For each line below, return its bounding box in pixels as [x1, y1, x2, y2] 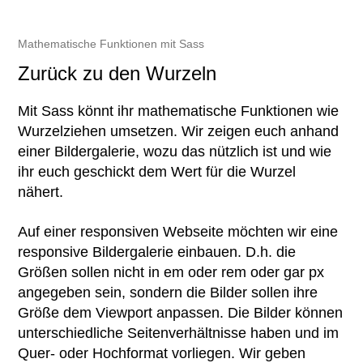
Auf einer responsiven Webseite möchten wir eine [18, 224, 339, 240]
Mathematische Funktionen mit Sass [18, 37, 205, 50]
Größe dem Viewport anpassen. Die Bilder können [18, 305, 344, 321]
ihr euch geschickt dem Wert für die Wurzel [18, 164, 297, 180]
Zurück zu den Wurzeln [18, 62, 217, 84]
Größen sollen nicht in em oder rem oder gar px [18, 264, 325, 280]
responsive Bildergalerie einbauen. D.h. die [18, 244, 297, 260]
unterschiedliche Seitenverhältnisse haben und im [18, 325, 340, 341]
